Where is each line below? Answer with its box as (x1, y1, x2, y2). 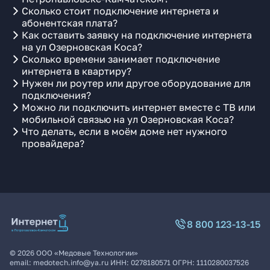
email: (10, 258, 33, 267)
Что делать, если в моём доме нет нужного (22, 125, 227, 137)
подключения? (22, 89, 91, 101)
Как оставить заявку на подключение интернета (22, 29, 252, 41)
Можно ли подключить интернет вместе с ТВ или (22, 101, 256, 113)
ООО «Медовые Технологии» (36, 248, 138, 257)
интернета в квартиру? (22, 65, 131, 77)
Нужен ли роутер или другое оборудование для (22, 77, 251, 89)
